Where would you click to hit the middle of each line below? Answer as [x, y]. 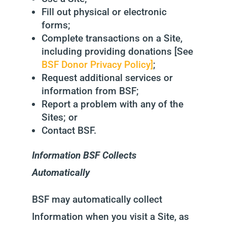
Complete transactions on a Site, [112, 38]
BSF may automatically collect [97, 199]
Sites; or [59, 117]
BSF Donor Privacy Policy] [97, 65]
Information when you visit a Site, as [110, 217]
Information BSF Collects [84, 155]
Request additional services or [107, 78]
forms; [56, 25]
